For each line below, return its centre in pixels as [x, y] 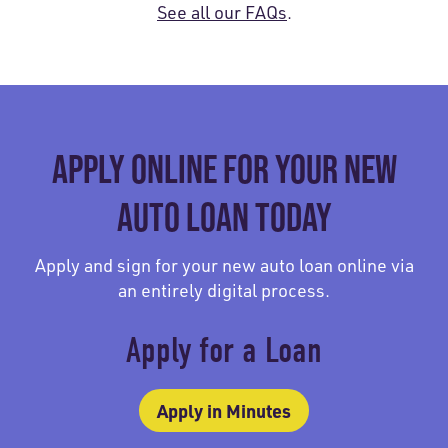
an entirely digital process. [224, 289]
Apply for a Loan [224, 350]
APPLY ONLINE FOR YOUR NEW [224, 168]
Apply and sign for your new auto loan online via [224, 264]
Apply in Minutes [224, 410]
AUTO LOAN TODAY [224, 216]
